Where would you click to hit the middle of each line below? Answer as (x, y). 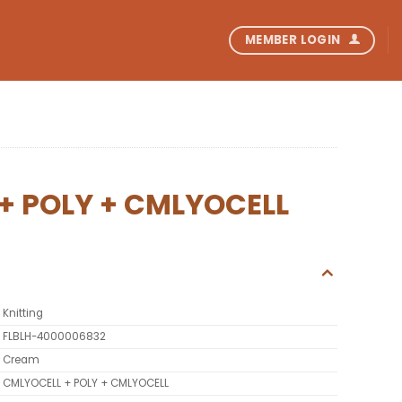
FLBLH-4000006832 (54, 337)
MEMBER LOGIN (293, 39)
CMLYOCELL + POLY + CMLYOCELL (85, 384)
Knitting (22, 314)
